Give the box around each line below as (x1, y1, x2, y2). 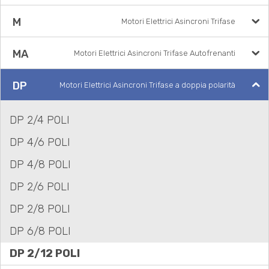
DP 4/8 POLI (10, 158, 71, 171)
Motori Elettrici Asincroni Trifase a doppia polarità (59, 80, 235, 89)
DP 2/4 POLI (10, 113, 70, 127)
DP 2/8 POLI (10, 202, 70, 216)
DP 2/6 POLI (10, 180, 70, 193)
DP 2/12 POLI (10, 247, 80, 260)
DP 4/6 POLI (10, 136, 70, 149)
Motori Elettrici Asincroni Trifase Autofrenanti (74, 49, 235, 58)
